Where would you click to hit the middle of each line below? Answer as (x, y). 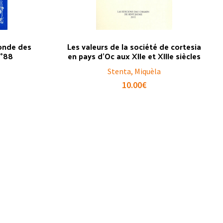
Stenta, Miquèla (134, 71)
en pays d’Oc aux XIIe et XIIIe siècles (134, 56)
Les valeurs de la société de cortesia (134, 47)
